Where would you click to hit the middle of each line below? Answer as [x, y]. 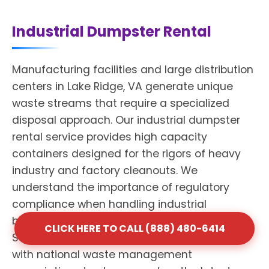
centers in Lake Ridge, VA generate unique [122, 86]
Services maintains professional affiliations [126, 237]
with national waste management [102, 254]
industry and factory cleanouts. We [105, 170]
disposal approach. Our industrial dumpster [126, 120]
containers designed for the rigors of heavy [126, 153]
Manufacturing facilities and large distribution [133, 69]
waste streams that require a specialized [121, 103]
